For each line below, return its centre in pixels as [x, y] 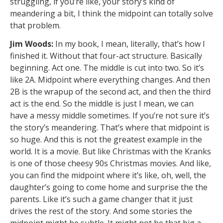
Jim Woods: [32, 44]
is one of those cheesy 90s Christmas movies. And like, [111, 163]
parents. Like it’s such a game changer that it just [101, 199]
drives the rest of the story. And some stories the [101, 211]
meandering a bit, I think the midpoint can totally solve [111, 14]
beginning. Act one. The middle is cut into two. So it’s [107, 68]
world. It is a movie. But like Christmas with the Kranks [111, 151]
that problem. [36, 26]
